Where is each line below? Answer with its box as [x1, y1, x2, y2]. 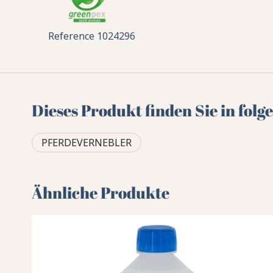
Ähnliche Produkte [32, 182, 170, 204]
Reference [48, 29, 97, 43]
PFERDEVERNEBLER [41, 136, 132, 150]
